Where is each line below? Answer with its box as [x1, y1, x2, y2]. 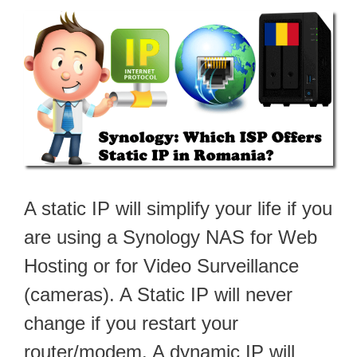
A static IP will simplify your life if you [24, 197, 332, 219]
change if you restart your [24, 312, 238, 334]
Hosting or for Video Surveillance [24, 254, 299, 277]
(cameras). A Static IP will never [24, 283, 292, 305]
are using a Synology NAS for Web [24, 226, 317, 248]
